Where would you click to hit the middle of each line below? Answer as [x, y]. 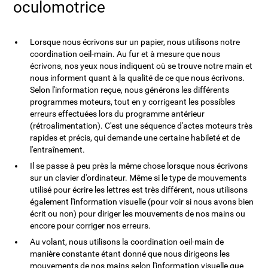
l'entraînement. [58, 150]
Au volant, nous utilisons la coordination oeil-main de [127, 242]
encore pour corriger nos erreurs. [91, 226]
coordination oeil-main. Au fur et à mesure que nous [125, 54]
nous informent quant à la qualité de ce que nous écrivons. [138, 78]
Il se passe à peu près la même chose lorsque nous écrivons [139, 166]
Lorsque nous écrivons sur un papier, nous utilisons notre [135, 42]
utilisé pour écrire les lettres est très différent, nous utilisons [139, 190]
